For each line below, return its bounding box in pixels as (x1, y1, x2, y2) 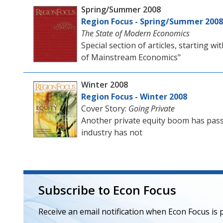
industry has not (81, 127, 142, 138)
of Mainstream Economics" (81, 52, 181, 63)
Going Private (128, 103, 175, 114)
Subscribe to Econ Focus (38, 182, 176, 198)
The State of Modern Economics (81, 28, 190, 39)
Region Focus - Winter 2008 (81, 91, 187, 102)
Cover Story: (81, 103, 128, 114)
